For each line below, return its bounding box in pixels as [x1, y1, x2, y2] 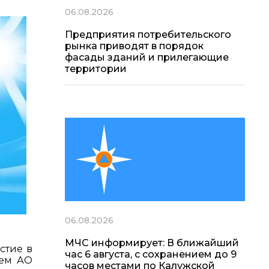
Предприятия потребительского [65, 28, 231, 40]
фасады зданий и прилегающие [65, 51, 229, 63]
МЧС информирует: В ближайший [65, 237, 239, 249]
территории [65, 62, 127, 74]
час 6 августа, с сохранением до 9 [65, 249, 237, 261]
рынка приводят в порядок [65, 40, 204, 52]
